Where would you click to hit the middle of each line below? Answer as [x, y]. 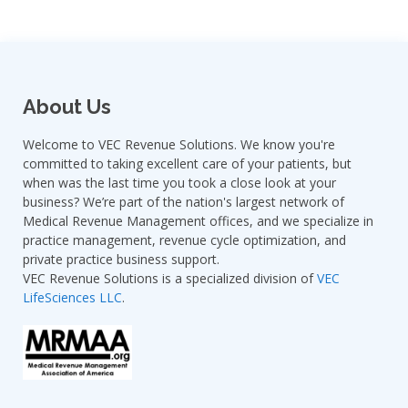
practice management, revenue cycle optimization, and [184, 240]
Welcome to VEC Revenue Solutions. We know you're [179, 144]
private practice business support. [121, 259]
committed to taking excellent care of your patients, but [187, 163]
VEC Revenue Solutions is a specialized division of [170, 278]
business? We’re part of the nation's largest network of [184, 202]
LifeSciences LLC [72, 297]
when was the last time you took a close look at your [179, 183]
